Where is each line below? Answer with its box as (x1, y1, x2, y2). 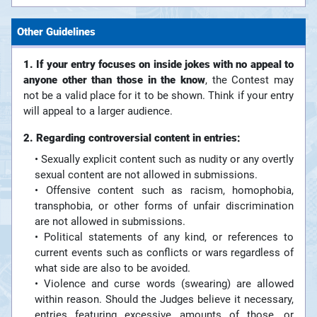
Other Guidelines (17, 25, 96, 39)
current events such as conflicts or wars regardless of (35, 246, 294, 260)
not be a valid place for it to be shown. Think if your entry (23, 89, 294, 103)
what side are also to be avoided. (35, 262, 190, 275)
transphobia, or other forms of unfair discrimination (35, 200, 294, 213)
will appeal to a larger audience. (23, 105, 173, 118)
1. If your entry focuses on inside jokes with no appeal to (23, 58, 294, 71)
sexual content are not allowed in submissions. (35, 168, 258, 182)
